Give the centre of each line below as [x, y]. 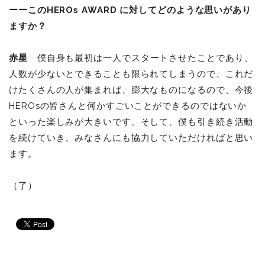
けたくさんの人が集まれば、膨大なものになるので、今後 [131, 90]
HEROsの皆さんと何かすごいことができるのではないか [128, 106]
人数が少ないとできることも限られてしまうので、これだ [131, 74]
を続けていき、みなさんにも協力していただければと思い [131, 138]
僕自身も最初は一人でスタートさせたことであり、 [140, 58]
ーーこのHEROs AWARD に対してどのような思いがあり [130, 10]
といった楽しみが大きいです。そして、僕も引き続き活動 [131, 122]
